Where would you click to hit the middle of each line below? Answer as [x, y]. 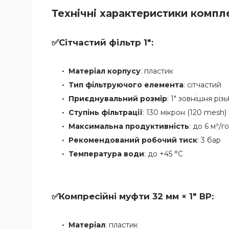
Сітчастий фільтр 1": [106, 43]
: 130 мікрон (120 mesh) [185, 113]
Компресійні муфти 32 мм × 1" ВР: [136, 197]
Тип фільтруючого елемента [126, 85]
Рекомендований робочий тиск [133, 140]
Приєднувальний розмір [118, 99]
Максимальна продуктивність [129, 127]
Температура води [106, 154]
